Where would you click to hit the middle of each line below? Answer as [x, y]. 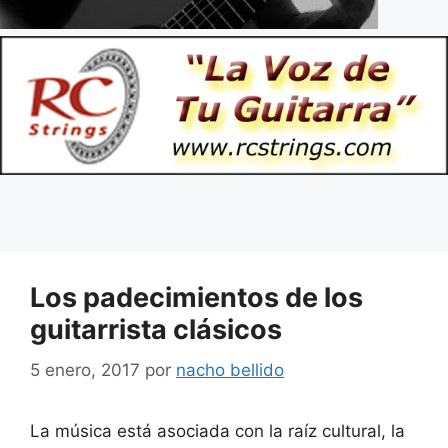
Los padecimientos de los [196, 298]
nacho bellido [230, 369]
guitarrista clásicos [156, 330]
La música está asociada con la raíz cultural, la [217, 430]
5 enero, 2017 [85, 369]
